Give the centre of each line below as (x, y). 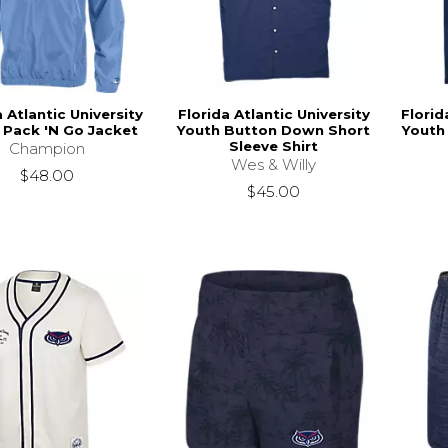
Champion (46, 149)
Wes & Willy (274, 165)
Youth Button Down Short (274, 130)
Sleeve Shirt (274, 146)
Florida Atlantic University (273, 114)
